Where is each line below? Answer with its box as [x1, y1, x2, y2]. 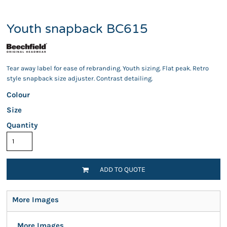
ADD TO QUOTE [99, 165, 145, 174]
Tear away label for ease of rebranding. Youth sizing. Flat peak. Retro [7, 64, 209, 72]
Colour [7, 90, 30, 99]
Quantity [7, 121, 38, 130]
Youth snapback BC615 [7, 21, 148, 36]
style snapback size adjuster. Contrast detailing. [7, 74, 153, 82]
